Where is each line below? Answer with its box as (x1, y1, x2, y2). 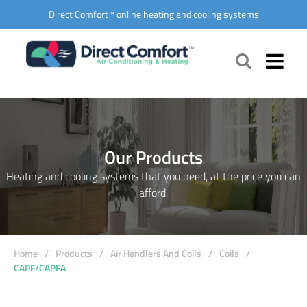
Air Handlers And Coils (110, 245, 201, 260)
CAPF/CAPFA (14, 260, 66, 275)
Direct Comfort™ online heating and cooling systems (48, 7, 259, 22)
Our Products (104, 143, 203, 171)
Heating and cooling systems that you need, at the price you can (6, 167, 301, 184)
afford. (139, 184, 168, 201)
